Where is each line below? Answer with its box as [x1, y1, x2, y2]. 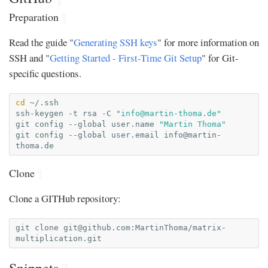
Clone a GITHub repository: [9, 191, 121, 205]
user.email [111, 130, 159, 139]
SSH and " [9, 51, 50, 65]
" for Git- [202, 51, 239, 65]
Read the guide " [9, 35, 74, 49]
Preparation [9, 10, 59, 24]
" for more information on [157, 35, 259, 49]
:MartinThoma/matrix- [130, 223, 226, 232]
